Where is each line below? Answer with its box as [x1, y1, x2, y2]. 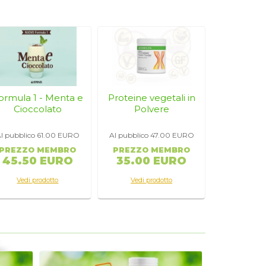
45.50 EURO [2, 154, 73, 167]
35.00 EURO [116, 154, 187, 167]
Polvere [134, 103, 169, 115]
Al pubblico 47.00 [109, 131, 172, 140]
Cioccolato [13, 103, 62, 115]
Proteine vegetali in [107, 92, 195, 103]
